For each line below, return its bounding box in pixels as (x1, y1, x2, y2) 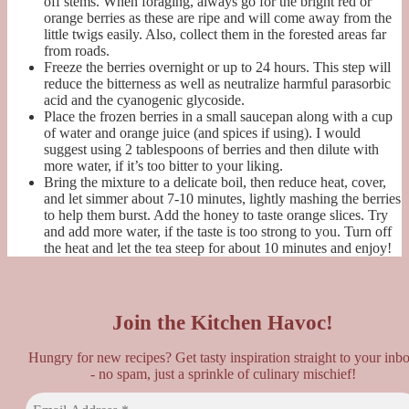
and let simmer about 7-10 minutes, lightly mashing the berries (44, 191, 401, 207)
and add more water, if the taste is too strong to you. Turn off (44, 224, 392, 240)
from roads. (44, 43, 110, 59)
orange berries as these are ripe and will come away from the (44, 10, 392, 26)
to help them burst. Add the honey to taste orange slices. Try (44, 207, 388, 224)
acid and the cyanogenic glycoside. (44, 92, 245, 109)
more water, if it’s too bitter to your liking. (44, 158, 283, 174)
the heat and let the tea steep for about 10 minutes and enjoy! (44, 240, 392, 257)
